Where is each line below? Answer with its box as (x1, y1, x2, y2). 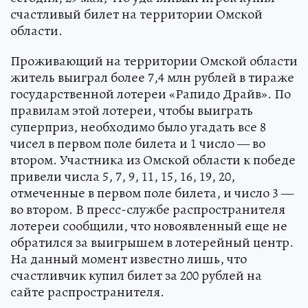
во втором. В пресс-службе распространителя (10, 199, 285, 219)
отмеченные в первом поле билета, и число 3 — (10, 183, 294, 202)
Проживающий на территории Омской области (10, 51, 298, 70)
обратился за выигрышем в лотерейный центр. (10, 232, 294, 252)
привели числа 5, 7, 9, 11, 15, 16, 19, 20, (10, 166, 235, 186)
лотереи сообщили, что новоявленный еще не (10, 216, 287, 235)
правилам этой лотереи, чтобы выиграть (10, 100, 253, 120)
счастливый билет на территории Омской (10, 4, 263, 23)
